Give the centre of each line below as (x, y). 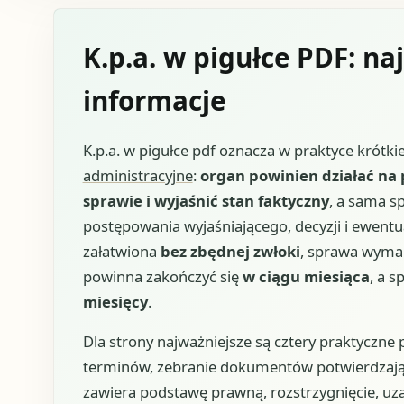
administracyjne (138, 175)
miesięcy (115, 301)
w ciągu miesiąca (306, 276)
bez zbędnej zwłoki (230, 251)
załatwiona (121, 251)
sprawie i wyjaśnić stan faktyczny (206, 200)
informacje (154, 101)
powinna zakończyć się (162, 276)
